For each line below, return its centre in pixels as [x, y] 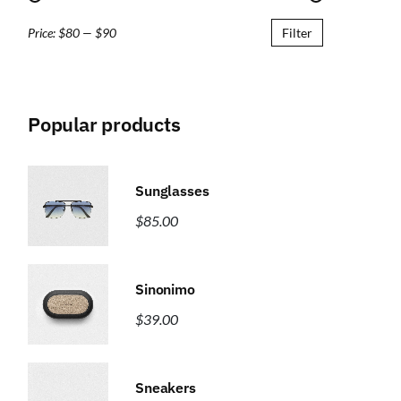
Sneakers [166, 388]
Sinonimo [165, 289]
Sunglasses [172, 191]
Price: [43, 33]
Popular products [104, 124]
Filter [297, 33]
